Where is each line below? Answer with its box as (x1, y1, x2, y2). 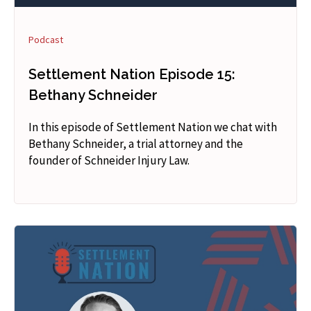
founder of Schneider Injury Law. (28, 152, 190, 168)
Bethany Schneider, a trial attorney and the (28, 135, 243, 151)
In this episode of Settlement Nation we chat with (28, 119, 277, 135)
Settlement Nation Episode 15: (28, 65, 235, 83)
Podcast (28, 33, 63, 46)
